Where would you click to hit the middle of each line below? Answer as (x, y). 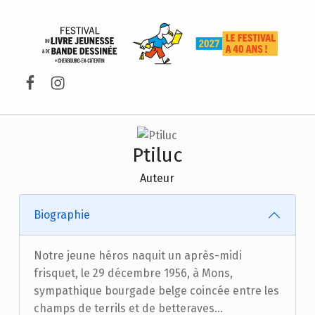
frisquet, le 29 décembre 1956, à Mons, (133, 273)
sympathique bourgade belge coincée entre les (156, 291)
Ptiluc (157, 155)
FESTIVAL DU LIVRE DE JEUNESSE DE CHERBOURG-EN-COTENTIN (303, 51)
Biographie (62, 215)
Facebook (54, 70)
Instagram (84, 70)
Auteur (157, 179)
